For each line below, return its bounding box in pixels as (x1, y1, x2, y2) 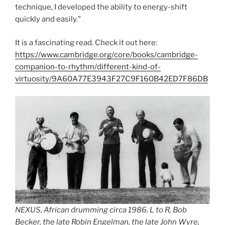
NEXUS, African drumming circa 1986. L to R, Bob (15, 205, 187, 215)
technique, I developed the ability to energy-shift (15, 3, 187, 12)
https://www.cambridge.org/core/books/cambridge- (15, 50, 198, 59)
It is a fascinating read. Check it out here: (15, 38, 159, 47)
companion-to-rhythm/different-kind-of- (15, 62, 161, 71)
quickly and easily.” (15, 15, 81, 24)
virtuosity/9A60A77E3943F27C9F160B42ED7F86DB (15, 74, 208, 83)
